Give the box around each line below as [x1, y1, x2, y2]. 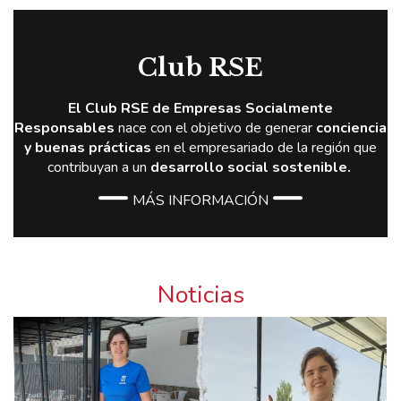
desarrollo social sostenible [149, 158, 347, 177]
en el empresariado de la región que [151, 138, 377, 158]
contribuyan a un [47, 158, 150, 177]
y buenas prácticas [24, 138, 151, 158]
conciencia [316, 118, 387, 138]
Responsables [14, 118, 118, 138]
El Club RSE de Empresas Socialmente [68, 98, 333, 118]
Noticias [157, 278, 244, 311]
